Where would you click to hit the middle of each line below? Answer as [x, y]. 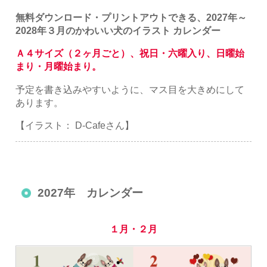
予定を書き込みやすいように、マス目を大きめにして [130, 89]
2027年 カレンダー [91, 193]
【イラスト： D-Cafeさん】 [75, 125]
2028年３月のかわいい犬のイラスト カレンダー [118, 31]
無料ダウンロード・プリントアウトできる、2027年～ [131, 18]
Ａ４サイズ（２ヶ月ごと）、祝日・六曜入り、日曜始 [130, 53]
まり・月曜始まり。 [59, 66]
